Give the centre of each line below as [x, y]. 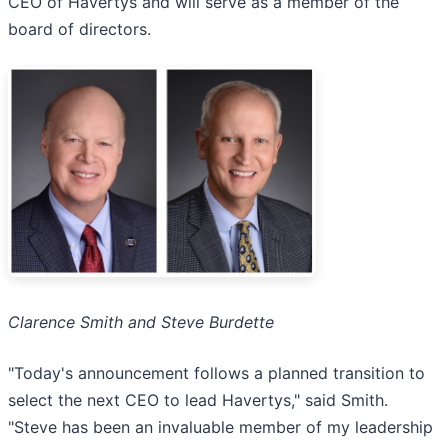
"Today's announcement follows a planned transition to [216, 373]
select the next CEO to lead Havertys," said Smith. [198, 400]
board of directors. [79, 29]
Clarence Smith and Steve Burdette [141, 322]
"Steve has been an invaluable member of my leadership [220, 427]
